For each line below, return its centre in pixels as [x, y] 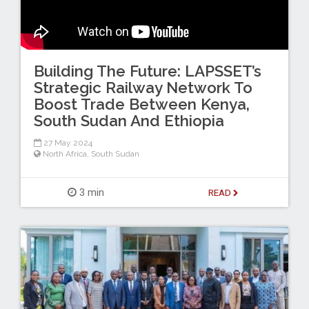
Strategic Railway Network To [143, 88]
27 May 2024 [67, 143]
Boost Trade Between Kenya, [141, 104]
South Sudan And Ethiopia [129, 121]
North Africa [64, 154]
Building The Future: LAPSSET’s [147, 71]
